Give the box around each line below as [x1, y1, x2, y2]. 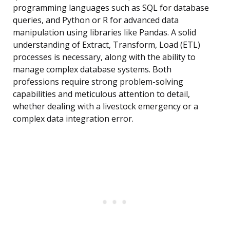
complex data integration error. [13, 113, 133, 125]
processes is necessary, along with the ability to [13, 51, 196, 63]
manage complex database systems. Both [13, 64, 171, 75]
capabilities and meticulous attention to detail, [13, 88, 190, 100]
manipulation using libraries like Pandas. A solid [13, 27, 196, 39]
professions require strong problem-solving [13, 76, 183, 88]
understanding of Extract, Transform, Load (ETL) [13, 39, 200, 51]
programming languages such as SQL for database [13, 2, 209, 14]
